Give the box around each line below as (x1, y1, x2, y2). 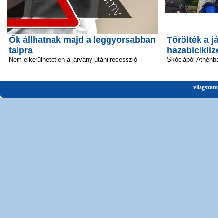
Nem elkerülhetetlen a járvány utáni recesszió (9, 55, 137, 63)
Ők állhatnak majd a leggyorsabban (9, 35, 156, 45)
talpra (9, 45, 33, 55)
